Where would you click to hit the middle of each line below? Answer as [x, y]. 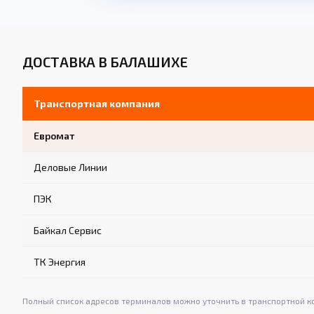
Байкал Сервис [68, 231]
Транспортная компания [97, 104]
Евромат [54, 136]
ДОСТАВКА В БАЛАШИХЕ [105, 62]
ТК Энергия [60, 262]
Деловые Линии [70, 168]
